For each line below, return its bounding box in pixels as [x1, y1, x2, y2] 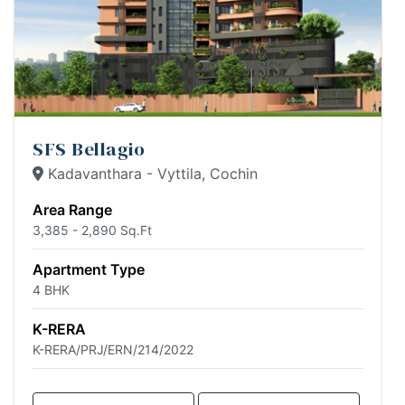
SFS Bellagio [33, 135, 145, 162]
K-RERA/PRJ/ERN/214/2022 [33, 341, 193, 357]
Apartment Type [33, 259, 145, 278]
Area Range [33, 200, 112, 219]
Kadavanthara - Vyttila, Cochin [43, 164, 258, 183]
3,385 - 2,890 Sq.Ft [33, 221, 152, 238]
